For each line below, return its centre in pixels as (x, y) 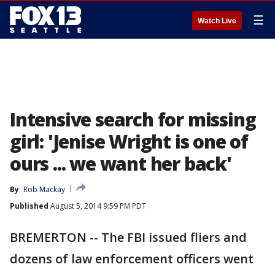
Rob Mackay (44, 189)
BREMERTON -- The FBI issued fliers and (128, 237)
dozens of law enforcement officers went (132, 259)
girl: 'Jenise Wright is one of (129, 141)
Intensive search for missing (133, 119)
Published (29, 206)
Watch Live (217, 21)
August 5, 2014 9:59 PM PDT (97, 206)
